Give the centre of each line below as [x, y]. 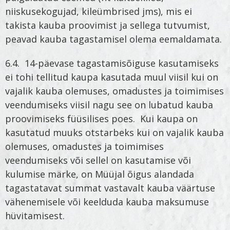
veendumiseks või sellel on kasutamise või [98, 160]
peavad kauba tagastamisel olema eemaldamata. [113, 39]
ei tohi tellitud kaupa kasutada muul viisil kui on [112, 77]
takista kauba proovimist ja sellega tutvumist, [108, 25]
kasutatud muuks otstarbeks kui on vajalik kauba [114, 132]
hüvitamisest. [35, 215]
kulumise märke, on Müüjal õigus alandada [100, 174]
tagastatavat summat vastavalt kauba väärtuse [110, 188]
